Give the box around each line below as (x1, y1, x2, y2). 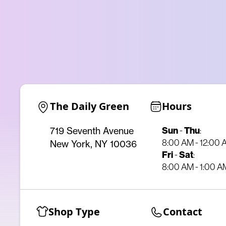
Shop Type (48, 205, 100, 219)
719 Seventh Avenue (50, 125, 134, 137)
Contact (162, 205, 202, 219)
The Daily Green (50, 99, 129, 114)
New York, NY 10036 (50, 138, 137, 150)
